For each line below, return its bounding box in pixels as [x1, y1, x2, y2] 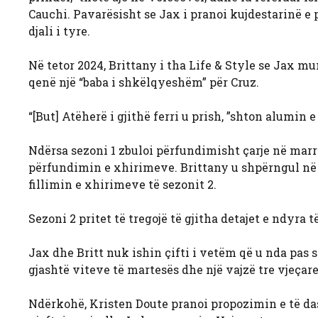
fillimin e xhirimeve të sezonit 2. [28, 177, 216, 192]
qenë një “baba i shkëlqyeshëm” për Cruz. [28, 75, 259, 90]
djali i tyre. [28, 23, 90, 39]
